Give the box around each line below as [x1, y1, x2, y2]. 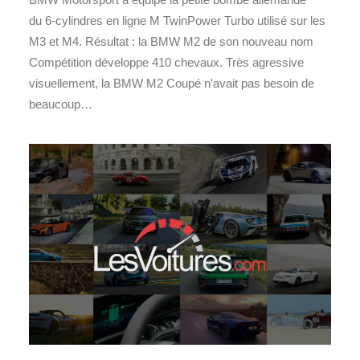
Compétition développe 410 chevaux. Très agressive [29, 55, 304, 69]
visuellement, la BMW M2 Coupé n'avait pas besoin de [29, 76, 314, 90]
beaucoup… [29, 96, 92, 111]
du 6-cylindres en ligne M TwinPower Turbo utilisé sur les [29, 13, 325, 27]
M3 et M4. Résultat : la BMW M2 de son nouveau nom [29, 34, 313, 48]
